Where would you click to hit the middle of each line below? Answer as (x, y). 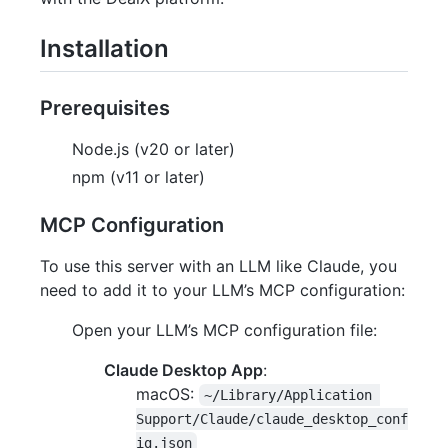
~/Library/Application (292, 395)
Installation (104, 48)
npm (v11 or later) (138, 177)
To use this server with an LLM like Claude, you (218, 266)
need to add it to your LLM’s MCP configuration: (222, 290)
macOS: (167, 394)
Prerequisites (105, 108)
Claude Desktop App (183, 370)
